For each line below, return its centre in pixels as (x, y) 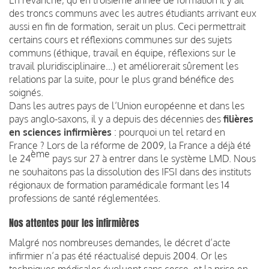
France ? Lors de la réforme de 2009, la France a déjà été (130, 145)
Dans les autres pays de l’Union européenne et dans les (127, 105)
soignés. (26, 92)
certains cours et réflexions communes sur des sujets (120, 39)
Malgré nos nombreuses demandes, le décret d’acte (120, 242)
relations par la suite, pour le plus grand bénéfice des (121, 79)
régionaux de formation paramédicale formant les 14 (119, 185)
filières (238, 119)
